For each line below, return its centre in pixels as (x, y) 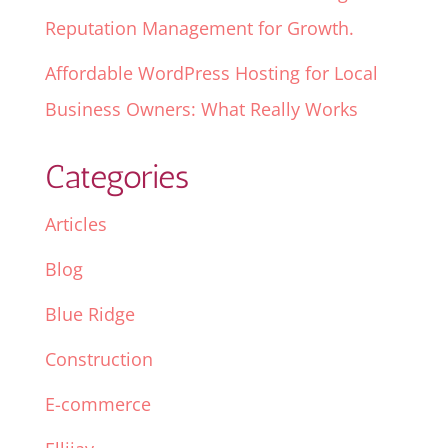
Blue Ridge (89, 314)
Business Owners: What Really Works (201, 109)
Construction (98, 359)
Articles (75, 224)
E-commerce (97, 404)
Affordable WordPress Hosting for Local (211, 73)
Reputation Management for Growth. (199, 28)
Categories (116, 177)
